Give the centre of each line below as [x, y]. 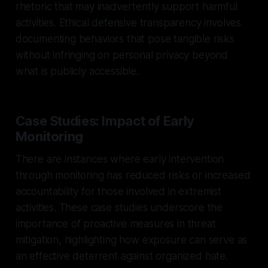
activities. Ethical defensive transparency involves [128, 22]
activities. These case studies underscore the [119, 207]
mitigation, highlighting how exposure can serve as [131, 240]
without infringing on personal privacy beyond [122, 55]
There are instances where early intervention [120, 159]
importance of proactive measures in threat [115, 223]
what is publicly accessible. [77, 71]
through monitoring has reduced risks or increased [133, 175]
